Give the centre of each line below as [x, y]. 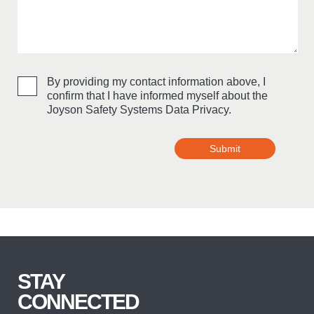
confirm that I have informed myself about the [157, 96]
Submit [225, 149]
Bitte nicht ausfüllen [66, 167]
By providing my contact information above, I [156, 82]
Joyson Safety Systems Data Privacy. [139, 110]
